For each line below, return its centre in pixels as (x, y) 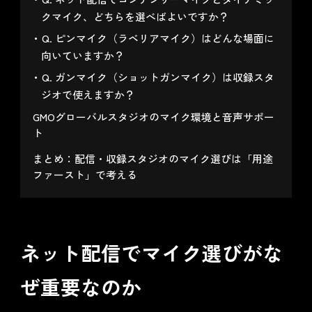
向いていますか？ (83, 56)
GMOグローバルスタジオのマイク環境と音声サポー (153, 117)
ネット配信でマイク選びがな (151, 253)
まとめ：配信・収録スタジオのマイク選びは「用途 (153, 159)
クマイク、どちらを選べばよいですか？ (135, 16)
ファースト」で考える (85, 175)
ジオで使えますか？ (88, 95)
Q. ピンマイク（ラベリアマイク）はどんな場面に (158, 38)
